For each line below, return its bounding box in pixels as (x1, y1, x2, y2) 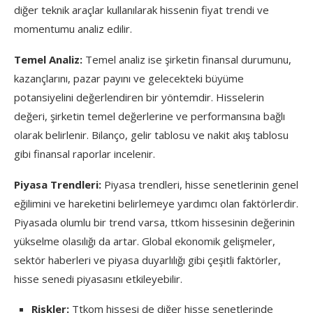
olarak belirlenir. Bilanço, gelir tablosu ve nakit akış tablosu (14, 127, 289, 142)
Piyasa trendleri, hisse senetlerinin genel (101, 177, 298, 191)
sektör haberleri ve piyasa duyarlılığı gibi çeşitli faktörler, (14, 252, 281, 267)
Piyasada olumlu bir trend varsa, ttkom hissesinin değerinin (14, 214, 295, 229)
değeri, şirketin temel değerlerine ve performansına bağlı (14, 108, 285, 123)
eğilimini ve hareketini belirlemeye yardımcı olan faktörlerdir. (14, 196, 298, 210)
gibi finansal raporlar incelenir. (14, 146, 155, 161)
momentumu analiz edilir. (14, 21, 132, 36)
